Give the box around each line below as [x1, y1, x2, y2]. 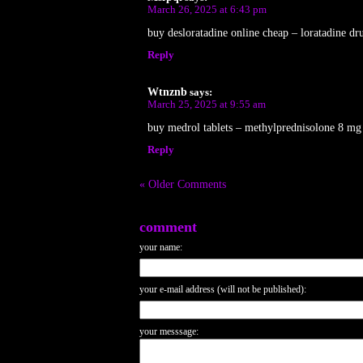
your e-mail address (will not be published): [139, 283, 306, 295]
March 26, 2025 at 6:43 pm [147, 3, 267, 15]
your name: [139, 241, 182, 253]
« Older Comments [139, 177, 226, 190]
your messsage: [139, 325, 199, 337]
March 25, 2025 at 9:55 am [147, 98, 266, 110]
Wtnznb [147, 85, 187, 98]
